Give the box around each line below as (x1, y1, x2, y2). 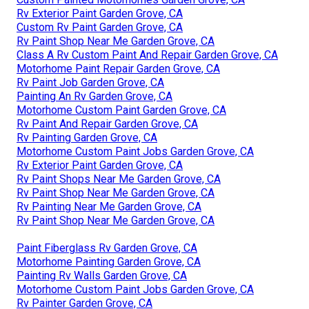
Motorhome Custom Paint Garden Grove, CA (17, 103, 226, 117)
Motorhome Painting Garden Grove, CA (17, 255, 201, 268)
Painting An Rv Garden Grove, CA (17, 89, 172, 103)
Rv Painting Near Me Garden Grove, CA (17, 199, 201, 213)
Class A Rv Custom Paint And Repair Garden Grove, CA (17, 48, 278, 61)
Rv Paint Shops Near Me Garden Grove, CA (17, 172, 221, 186)
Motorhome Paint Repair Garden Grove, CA (17, 61, 220, 75)
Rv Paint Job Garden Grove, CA (17, 75, 164, 89)
